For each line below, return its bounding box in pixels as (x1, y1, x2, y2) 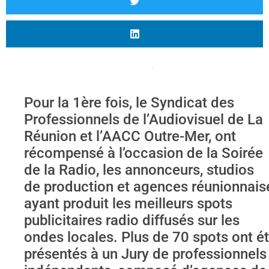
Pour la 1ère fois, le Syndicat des (24, 94, 234, 112)
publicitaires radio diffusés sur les (24, 212, 240, 229)
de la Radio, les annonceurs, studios (24, 162, 254, 179)
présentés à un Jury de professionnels (24, 246, 267, 263)
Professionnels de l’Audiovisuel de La (24, 111, 263, 128)
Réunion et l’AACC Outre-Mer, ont (24, 128, 236, 145)
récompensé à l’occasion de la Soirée (24, 145, 263, 162)
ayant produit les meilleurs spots (24, 195, 232, 213)
